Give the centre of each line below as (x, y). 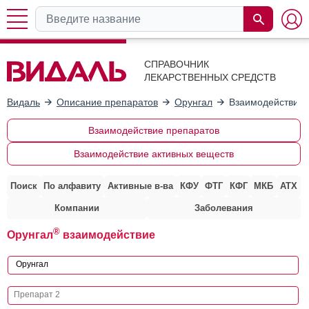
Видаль (23, 102)
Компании (77, 208)
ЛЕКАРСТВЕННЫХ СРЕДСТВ (210, 77)
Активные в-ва (140, 186)
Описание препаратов (107, 102)
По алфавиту (72, 186)
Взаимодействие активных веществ (153, 153)
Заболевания (223, 208)
